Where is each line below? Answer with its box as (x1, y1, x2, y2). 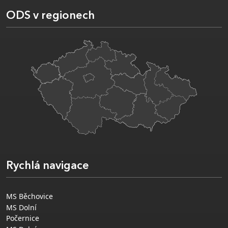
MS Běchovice (6, 191, 53, 202)
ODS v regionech (6, 10, 95, 21)
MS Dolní (6, 203, 37, 213)
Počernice (6, 213, 39, 223)
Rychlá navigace (6, 161, 89, 172)
